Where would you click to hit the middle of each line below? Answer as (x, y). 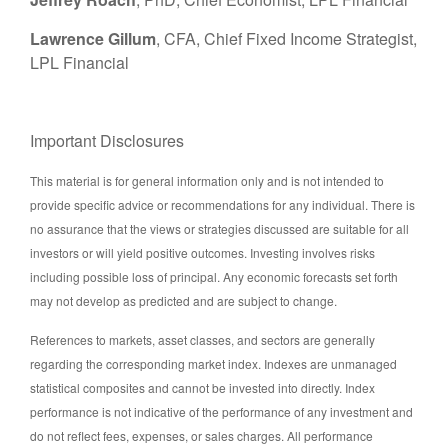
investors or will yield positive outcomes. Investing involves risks (202, 253)
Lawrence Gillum (93, 39)
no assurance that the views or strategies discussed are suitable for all (219, 229)
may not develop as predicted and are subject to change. (183, 301)
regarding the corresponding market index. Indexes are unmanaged (213, 364)
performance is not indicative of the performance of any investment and (221, 412)
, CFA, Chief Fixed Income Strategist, (286, 39)
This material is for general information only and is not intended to (207, 181)
